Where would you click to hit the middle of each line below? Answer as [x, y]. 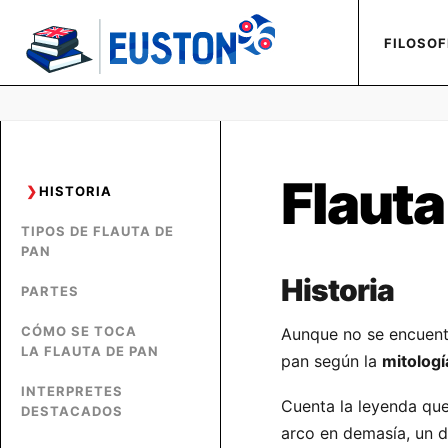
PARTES [50, 291]
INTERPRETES [72, 391]
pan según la [331, 361]
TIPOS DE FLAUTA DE [97, 231]
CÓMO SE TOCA [79, 331]
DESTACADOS [72, 411]
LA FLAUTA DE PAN [90, 351]
